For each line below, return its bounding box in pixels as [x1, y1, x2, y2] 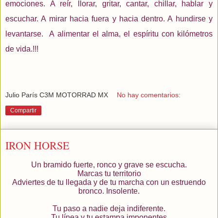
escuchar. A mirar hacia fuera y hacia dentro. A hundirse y [5, 14, 213, 23]
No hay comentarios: [117, 91, 181, 99]
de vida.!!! [5, 44, 38, 53]
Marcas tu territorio [77, 169, 141, 178]
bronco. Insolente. [78, 186, 140, 195]
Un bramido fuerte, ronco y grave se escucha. [31, 160, 187, 169]
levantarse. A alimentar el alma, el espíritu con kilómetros [5, 29, 213, 38]
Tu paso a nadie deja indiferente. [53, 204, 165, 213]
